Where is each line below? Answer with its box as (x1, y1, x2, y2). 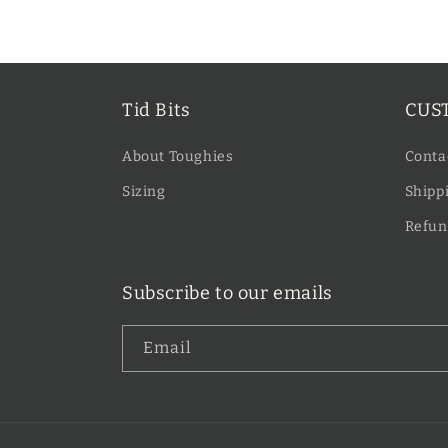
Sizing (122, 183, 166, 201)
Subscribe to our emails (122, 282, 333, 305)
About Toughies (122, 148, 234, 166)
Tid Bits (122, 99, 191, 122)
